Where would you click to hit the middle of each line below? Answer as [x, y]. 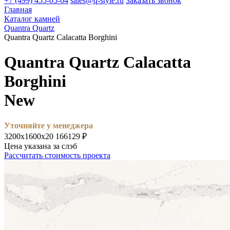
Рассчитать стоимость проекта [57, 155]
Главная [18, 9]
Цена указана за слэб [41, 146]
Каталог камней [32, 19]
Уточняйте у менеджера [49, 125]
